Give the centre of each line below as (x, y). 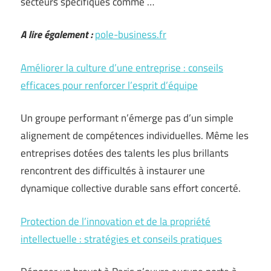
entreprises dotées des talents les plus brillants (125, 153)
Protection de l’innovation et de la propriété (116, 221)
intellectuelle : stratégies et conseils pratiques (121, 239)
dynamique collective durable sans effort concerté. (131, 188)
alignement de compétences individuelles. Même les (135, 135)
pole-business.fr (131, 34)
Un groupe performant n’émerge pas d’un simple (127, 118)
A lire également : (57, 34)
